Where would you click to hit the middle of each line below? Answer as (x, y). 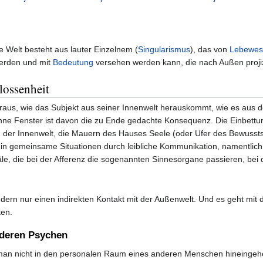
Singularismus (164, 50)
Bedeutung (73, 63)
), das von (210, 50)
